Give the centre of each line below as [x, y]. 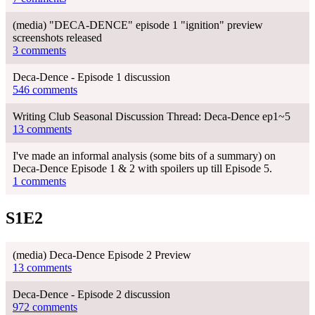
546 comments [45, 89]
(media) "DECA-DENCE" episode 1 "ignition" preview [138, 25]
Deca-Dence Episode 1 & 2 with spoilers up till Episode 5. [142, 168]
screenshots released [57, 37]
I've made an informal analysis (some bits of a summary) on [144, 155]
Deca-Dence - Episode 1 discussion [91, 77]
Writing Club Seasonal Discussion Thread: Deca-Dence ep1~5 [152, 116]
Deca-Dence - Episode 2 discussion [91, 294]
